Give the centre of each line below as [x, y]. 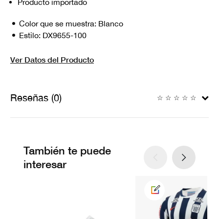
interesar [45, 164]
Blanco [111, 24]
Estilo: [31, 35]
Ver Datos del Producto [52, 60]
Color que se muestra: [59, 24]
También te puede [67, 151]
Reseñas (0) [36, 98]
